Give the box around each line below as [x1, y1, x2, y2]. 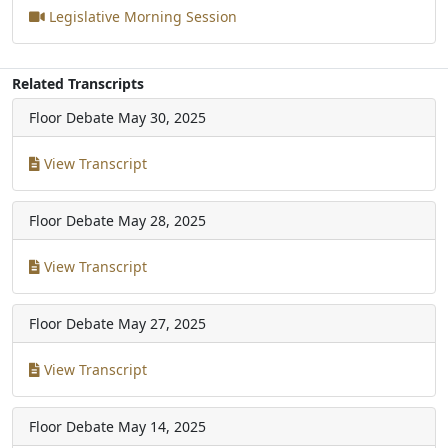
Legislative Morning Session [45, 6, 237, 26]
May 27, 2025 [118, 313, 206, 333]
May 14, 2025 [118, 416, 206, 436]
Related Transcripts [12, 73, 144, 93]
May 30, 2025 [118, 107, 206, 127]
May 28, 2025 [118, 210, 206, 230]
